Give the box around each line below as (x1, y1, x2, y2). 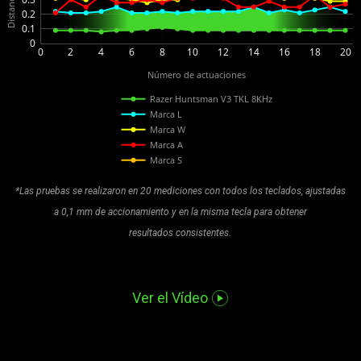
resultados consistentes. (129, 226, 232, 239)
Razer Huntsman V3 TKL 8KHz (149, 93, 272, 106)
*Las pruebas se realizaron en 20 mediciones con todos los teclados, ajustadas (15, 185, 346, 197)
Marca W (149, 123, 186, 136)
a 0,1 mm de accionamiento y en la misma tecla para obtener (53, 205, 307, 218)
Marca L (149, 108, 182, 121)
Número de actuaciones (147, 68, 246, 81)
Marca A (149, 139, 183, 151)
